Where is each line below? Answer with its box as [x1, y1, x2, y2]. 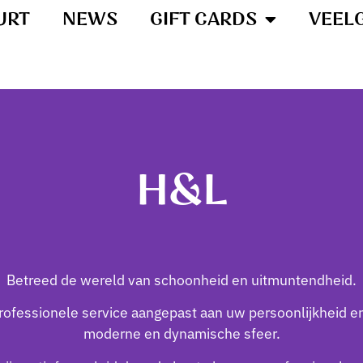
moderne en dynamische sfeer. [83, 322, 280, 344]
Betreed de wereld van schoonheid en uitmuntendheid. [6, 269, 357, 289]
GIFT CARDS [150, 7, 257, 32]
